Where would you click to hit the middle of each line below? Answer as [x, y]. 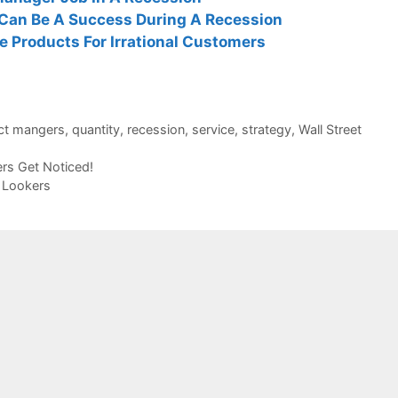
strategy [266, 129]
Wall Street [330, 129]
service [213, 129]
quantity [96, 129]
